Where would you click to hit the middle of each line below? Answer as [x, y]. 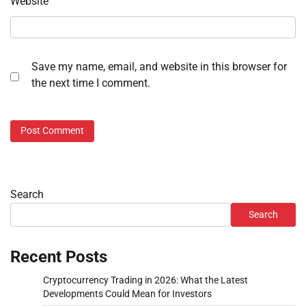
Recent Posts [59, 256]
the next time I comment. [91, 83]
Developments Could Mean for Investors [127, 293]
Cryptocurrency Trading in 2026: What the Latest [145, 280]
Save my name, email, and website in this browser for [159, 67]
